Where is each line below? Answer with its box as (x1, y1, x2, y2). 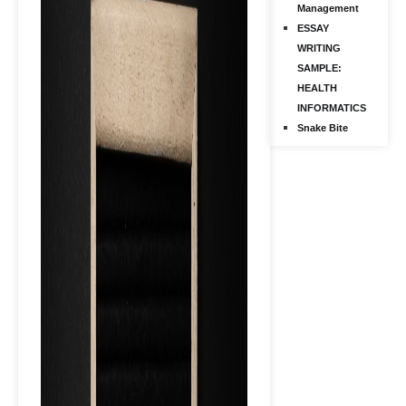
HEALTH (297, 82, 337, 93)
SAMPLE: (297, 63, 342, 73)
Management (297, 3, 359, 14)
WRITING (297, 43, 341, 53)
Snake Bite (297, 122, 348, 133)
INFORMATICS (297, 102, 366, 113)
